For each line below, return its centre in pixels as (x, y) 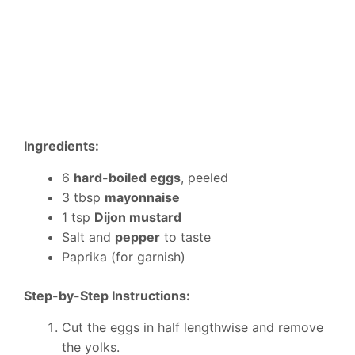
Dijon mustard (138, 218)
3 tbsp (83, 198)
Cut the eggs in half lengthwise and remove (193, 328)
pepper (137, 237)
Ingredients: (61, 146)
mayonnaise (142, 198)
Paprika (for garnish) (124, 257)
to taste (185, 237)
